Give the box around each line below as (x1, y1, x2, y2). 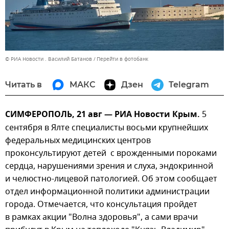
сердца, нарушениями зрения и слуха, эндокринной (5, 159, 213, 172)
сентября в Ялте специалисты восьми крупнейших (5, 121, 208, 134)
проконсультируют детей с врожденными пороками (5, 147, 217, 159)
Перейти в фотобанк (97, 55, 148, 63)
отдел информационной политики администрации (5, 185, 210, 198)
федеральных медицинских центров (5, 134, 151, 147)
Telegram (169, 79, 209, 89)
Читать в (5, 79, 42, 89)
